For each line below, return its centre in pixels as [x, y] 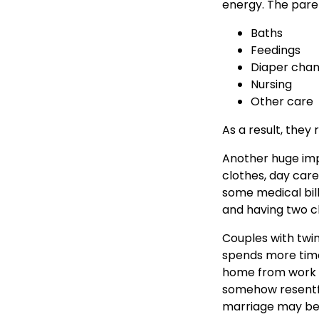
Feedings [276, 50]
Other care [282, 101]
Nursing [271, 84]
